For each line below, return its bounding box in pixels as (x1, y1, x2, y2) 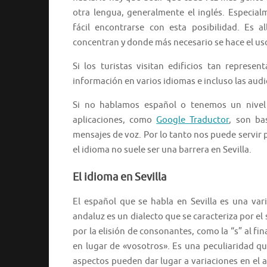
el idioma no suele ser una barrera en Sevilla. (73, 144, 252, 156)
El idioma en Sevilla (73, 170, 166, 184)
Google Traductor (156, 114, 229, 126)
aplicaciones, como (73, 114, 157, 126)
